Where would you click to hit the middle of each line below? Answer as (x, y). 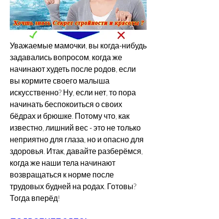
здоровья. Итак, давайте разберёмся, (76, 151)
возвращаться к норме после (62, 174)
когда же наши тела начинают (63, 163)
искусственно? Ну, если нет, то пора (73, 92)
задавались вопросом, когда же (66, 57)
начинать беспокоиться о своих (66, 104)
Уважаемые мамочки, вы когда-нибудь (78, 45)
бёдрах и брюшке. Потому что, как (70, 116)
